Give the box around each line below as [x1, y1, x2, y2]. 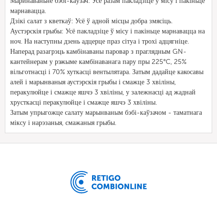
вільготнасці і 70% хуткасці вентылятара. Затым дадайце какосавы [10, 68, 203, 76]
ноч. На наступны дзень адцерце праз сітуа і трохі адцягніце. [10, 37, 189, 46]
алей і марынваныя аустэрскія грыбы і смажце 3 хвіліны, [10, 78, 176, 86]
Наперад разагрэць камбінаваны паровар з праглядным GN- [10, 47, 186, 56]
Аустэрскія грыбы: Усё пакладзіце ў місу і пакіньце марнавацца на [10, 27, 205, 35]
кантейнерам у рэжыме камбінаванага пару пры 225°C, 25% [10, 58, 186, 66]
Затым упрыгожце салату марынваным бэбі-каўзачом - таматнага [10, 108, 202, 117]
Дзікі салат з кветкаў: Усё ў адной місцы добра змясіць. [10, 17, 172, 25]
